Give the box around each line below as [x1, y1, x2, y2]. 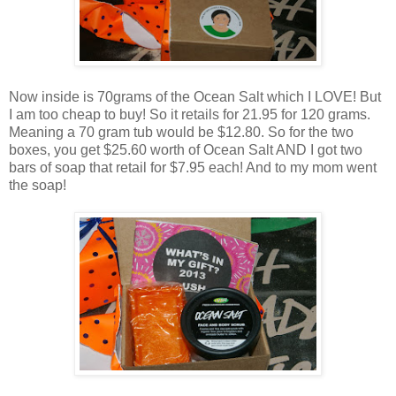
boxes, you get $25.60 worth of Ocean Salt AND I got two [9, 142, 362, 158]
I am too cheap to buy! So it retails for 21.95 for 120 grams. [9, 107, 370, 123]
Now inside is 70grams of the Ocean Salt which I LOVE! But [9, 89, 381, 105]
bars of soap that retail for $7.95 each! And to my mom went [9, 160, 377, 176]
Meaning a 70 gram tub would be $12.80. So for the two [9, 125, 354, 141]
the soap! [9, 178, 66, 194]
